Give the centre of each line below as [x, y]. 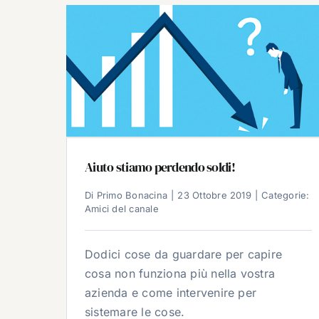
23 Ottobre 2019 [214, 195]
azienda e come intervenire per [171, 293]
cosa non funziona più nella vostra [180, 274]
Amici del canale [122, 209]
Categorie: [286, 195]
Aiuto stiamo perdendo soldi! [160, 167]
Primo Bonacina [132, 195]
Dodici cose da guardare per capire [184, 255]
